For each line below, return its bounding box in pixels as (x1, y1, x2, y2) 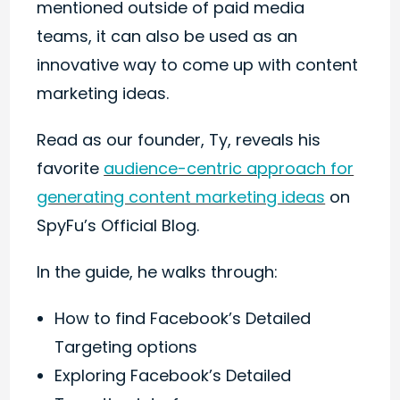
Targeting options (54, 336, 198, 358)
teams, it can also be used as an (37, 25, 298, 47)
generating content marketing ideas (37, 186, 326, 208)
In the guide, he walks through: (37, 261, 279, 283)
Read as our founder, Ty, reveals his (37, 129, 321, 151)
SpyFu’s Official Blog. (37, 214, 200, 237)
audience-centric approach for (104, 157, 354, 179)
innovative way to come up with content (37, 54, 359, 76)
